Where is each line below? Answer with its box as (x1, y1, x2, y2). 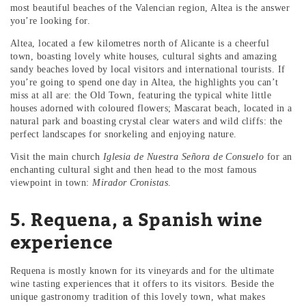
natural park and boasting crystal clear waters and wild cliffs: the (10, 116, 283, 127)
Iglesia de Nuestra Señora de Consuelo (102, 152, 264, 163)
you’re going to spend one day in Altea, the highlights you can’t (10, 77, 279, 88)
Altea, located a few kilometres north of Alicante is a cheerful (10, 38, 270, 49)
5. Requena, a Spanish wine (10, 209, 263, 231)
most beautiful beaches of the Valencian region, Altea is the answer (10, 3, 290, 14)
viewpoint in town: (10, 178, 93, 189)
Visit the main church (10, 152, 103, 163)
